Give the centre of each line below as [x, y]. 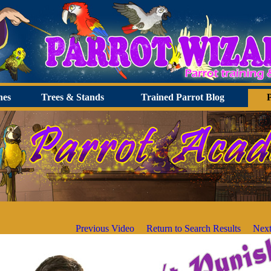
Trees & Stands [72, 97]
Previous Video [105, 228]
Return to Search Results [194, 228]
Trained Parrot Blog [183, 97]
